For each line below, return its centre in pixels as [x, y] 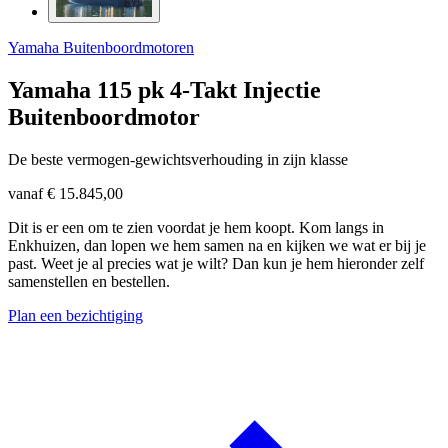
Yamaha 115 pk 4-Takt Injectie [164, 89]
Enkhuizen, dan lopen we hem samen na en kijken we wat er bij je [217, 245]
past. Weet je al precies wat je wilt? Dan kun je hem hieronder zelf [216, 263]
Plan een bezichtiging [75, 315]
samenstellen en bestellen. [89, 281]
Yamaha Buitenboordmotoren [101, 47]
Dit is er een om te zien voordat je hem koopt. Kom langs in [196, 227]
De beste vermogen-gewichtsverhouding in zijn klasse [178, 159]
